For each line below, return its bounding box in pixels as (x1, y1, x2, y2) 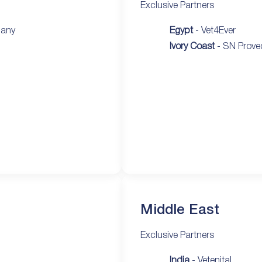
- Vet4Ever (193, 26, 236, 35)
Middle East (140, 204, 219, 217)
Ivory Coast (170, 42, 215, 51)
